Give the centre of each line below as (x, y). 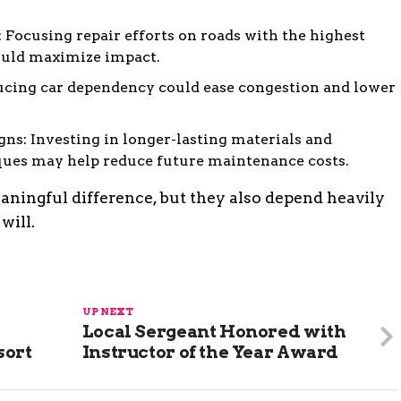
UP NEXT (107, 311)
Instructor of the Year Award (210, 352)
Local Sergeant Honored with (214, 331)
